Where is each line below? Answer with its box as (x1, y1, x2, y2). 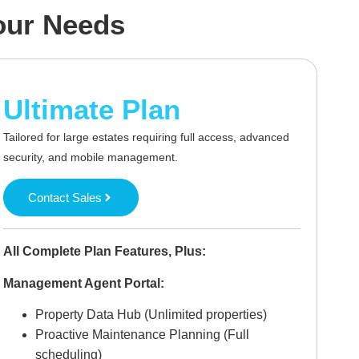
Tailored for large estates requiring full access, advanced (2, 130, 289, 143)
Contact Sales (27, 191, 102, 205)
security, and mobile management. (2, 150, 178, 163)
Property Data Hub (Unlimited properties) (34, 308, 267, 322)
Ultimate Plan (2, 93, 180, 125)
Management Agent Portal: (2, 276, 164, 290)
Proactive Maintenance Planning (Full (34, 328, 249, 342)
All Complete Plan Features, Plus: (2, 244, 206, 259)
